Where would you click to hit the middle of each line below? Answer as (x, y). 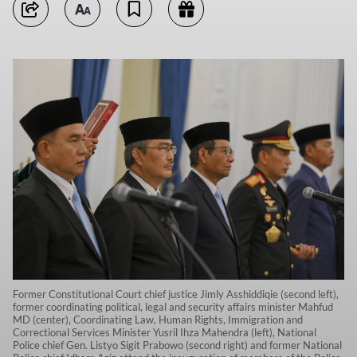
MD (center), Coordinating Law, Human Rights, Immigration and (158, 320)
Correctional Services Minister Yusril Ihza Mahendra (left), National (165, 333)
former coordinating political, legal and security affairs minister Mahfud (173, 307)
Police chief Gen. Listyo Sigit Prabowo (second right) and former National (177, 345)
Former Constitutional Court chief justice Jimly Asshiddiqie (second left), (176, 294)
